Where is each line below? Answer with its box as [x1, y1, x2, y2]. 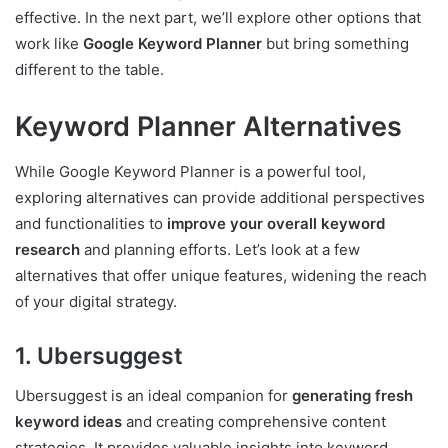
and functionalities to [15, 213, 167, 233]
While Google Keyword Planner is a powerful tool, [15, 161, 366, 181]
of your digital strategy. [15, 291, 177, 311]
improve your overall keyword [167, 213, 385, 233]
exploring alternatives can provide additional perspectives [15, 187, 425, 207]
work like [15, 34, 83, 54]
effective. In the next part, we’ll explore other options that [15, 8, 421, 28]
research [15, 239, 84, 259]
